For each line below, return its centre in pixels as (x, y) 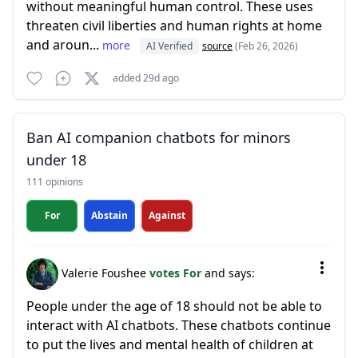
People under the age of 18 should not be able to (174, 306)
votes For (177, 272)
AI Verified (169, 46)
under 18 (56, 160)
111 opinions (55, 182)
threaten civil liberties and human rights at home (174, 26)
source (217, 46)
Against (167, 215)
